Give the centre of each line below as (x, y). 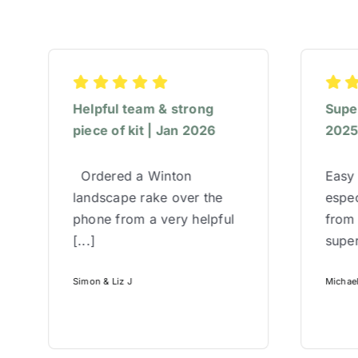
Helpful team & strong (143, 109)
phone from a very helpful (154, 219)
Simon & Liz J (103, 281)
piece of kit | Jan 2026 (144, 131)
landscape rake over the (148, 198)
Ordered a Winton (132, 176)
